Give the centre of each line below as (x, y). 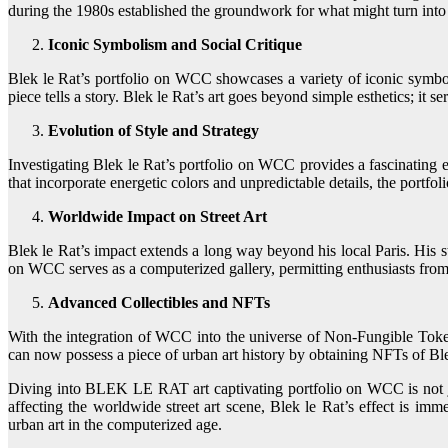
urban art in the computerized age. (115, 424)
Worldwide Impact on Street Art (157, 216)
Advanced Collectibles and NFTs (159, 302)
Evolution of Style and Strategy (153, 130)
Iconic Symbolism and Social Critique (175, 44)
